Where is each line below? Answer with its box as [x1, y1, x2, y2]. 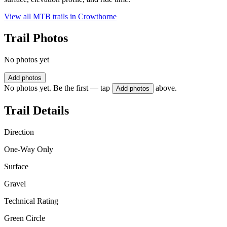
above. [156, 84, 177, 93]
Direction [4, 127, 34, 136]
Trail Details [4, 103, 69, 117]
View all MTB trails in [4, 12, 78, 21]
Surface [4, 162, 28, 171]
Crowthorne [78, 12, 117, 21]
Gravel [4, 179, 26, 188]
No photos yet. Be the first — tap [4, 84, 110, 93]
